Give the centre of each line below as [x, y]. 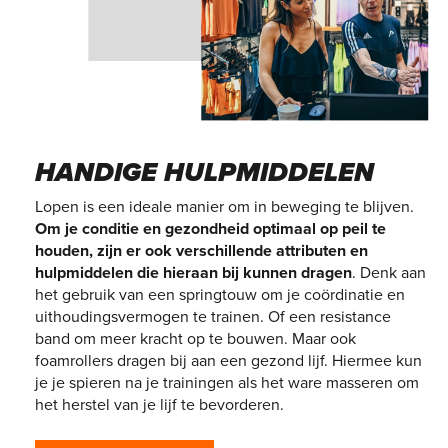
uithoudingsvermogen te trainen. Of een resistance [212, 317]
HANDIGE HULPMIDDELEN [204, 173]
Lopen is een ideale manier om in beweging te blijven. [224, 207]
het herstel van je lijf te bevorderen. [159, 405]
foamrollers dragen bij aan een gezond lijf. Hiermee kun [228, 361]
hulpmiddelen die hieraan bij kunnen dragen [193, 273]
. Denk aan [388, 273]
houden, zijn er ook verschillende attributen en [201, 251]
